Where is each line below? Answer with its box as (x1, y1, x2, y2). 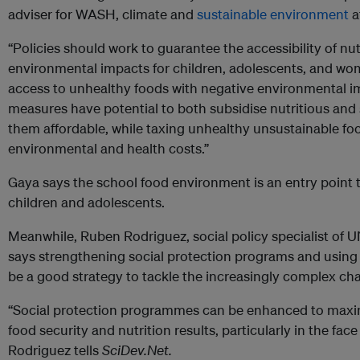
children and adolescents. (8, 194, 165, 211)
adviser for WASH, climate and (8, 6, 197, 23)
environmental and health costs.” (8, 140, 209, 157)
